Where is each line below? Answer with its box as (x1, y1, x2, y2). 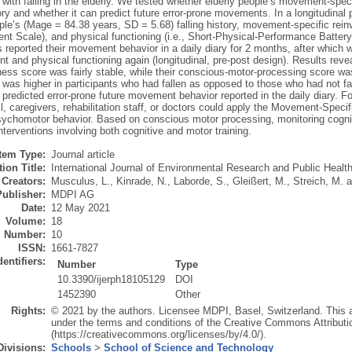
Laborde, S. (173, 175, 226, 188)
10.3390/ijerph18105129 (57, 273, 166, 286)
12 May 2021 (50, 202, 110, 214)
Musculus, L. (50, 175, 110, 188)
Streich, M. (292, 175, 343, 188)
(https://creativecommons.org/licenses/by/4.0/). (50, 328, 266, 341)
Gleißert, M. (232, 175, 287, 188)
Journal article (50, 148, 115, 161)
